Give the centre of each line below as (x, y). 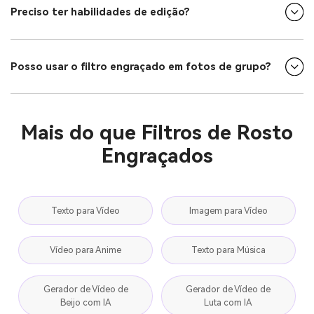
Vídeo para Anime (86, 250)
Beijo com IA (86, 303)
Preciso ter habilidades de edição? (100, 12)
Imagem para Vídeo (228, 210)
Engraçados (157, 156)
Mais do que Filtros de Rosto (157, 132)
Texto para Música (228, 250)
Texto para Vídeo (86, 210)
